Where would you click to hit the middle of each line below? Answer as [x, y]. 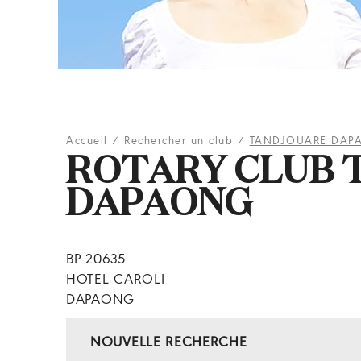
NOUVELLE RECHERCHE [169, 342]
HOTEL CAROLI [116, 280]
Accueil [87, 141]
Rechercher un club [178, 141]
